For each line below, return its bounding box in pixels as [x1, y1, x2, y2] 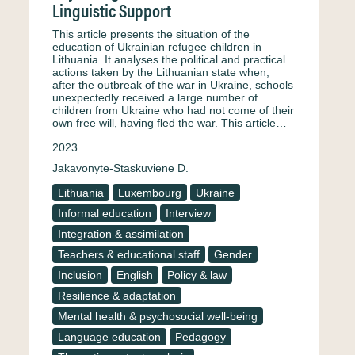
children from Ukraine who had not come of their [52, 104, 294, 116]
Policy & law [167, 269, 227, 281]
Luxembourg [118, 186, 181, 199]
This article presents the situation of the [52, 28, 250, 40]
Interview [166, 207, 211, 219]
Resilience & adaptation [58, 289, 176, 302]
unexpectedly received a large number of [52, 91, 258, 104]
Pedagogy [175, 330, 226, 343]
